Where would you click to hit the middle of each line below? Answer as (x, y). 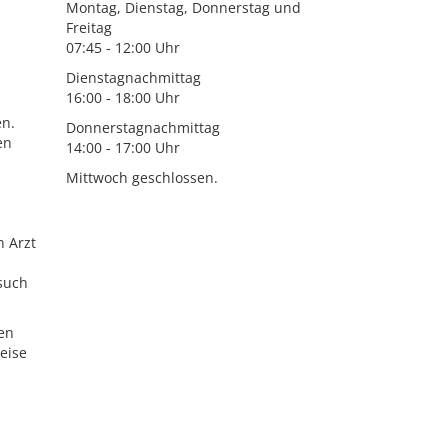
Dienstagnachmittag (133, 77)
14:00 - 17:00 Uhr (122, 147)
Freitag (88, 27)
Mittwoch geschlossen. (141, 177)
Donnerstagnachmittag (142, 127)
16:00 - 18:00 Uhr (122, 97)
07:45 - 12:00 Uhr (122, 47)
